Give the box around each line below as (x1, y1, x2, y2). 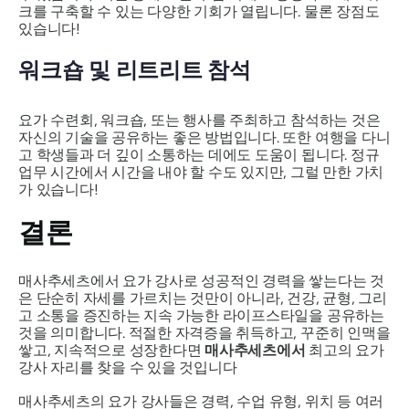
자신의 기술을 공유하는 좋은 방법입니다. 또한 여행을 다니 (18, 129, 391, 147)
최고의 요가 (305, 341, 384, 360)
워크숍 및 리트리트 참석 (18, 56, 251, 83)
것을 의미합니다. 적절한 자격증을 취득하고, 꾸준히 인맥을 (18, 324, 391, 342)
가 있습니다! (18, 181, 99, 199)
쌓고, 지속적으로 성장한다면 (18, 341, 205, 360)
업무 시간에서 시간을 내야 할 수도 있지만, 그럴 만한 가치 (18, 163, 384, 182)
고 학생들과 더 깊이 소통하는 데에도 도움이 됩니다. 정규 (18, 146, 380, 164)
